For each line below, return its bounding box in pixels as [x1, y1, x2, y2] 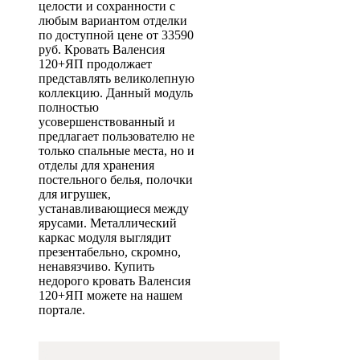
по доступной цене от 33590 [39, 28, 194, 42]
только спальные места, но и [39, 144, 194, 157]
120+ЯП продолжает [39, 57, 152, 71]
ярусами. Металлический [39, 216, 177, 230]
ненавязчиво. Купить [39, 260, 154, 273]
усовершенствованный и [39, 115, 175, 129]
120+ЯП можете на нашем [39, 288, 182, 302]
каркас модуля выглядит [39, 231, 171, 244]
